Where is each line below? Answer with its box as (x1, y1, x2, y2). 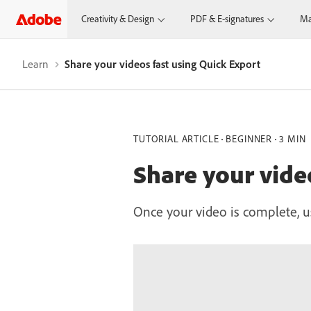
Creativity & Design (81, 12, 155, 25)
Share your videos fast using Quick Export (65, 57, 260, 71)
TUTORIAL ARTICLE (133, 133, 219, 145)
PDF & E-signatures (190, 12, 264, 25)
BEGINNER (226, 133, 273, 145)
